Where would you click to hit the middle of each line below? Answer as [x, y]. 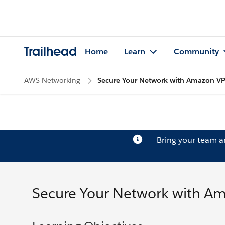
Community [196, 52]
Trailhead [50, 52]
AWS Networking [52, 80]
